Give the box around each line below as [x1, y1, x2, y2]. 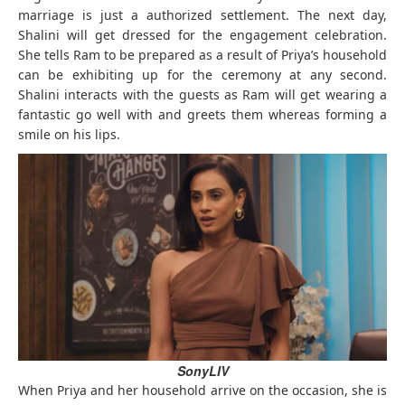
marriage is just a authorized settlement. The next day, [18, 5, 387, 24]
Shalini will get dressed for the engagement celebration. [18, 25, 387, 43]
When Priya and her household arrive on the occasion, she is [18, 381, 387, 400]
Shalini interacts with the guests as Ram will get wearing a [18, 85, 387, 103]
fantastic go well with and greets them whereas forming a [18, 105, 387, 123]
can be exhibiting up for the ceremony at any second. [18, 65, 387, 83]
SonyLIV [176, 362, 229, 381]
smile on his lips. [18, 125, 120, 143]
